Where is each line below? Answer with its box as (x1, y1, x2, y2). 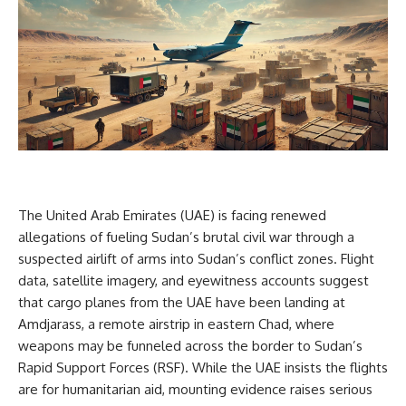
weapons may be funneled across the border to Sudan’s (18, 337, 362, 355)
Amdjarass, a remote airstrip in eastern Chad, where (18, 315, 334, 333)
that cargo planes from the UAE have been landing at (18, 294, 345, 312)
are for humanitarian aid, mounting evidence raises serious (18, 381, 372, 399)
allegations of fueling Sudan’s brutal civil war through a (18, 228, 354, 246)
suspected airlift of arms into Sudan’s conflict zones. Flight (18, 250, 374, 268)
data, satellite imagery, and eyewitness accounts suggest (18, 272, 369, 290)
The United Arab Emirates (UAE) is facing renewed (18, 207, 326, 225)
